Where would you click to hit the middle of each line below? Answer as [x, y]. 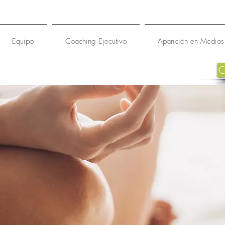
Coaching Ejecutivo [96, 41]
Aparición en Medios [191, 41]
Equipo [23, 41]
